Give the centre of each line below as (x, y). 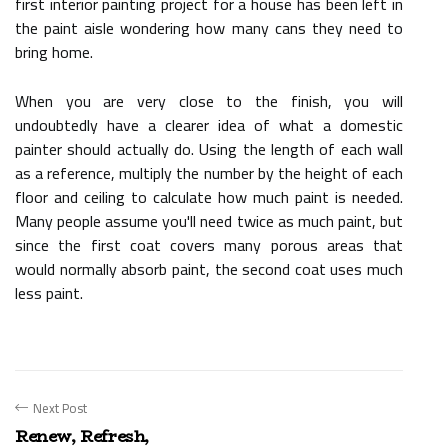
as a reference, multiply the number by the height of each (209, 173)
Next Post (60, 408)
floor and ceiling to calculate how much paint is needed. (209, 197)
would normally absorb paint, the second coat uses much (209, 269)
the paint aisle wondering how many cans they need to (209, 28)
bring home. (54, 52)
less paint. (49, 293)
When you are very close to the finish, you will (209, 101)
